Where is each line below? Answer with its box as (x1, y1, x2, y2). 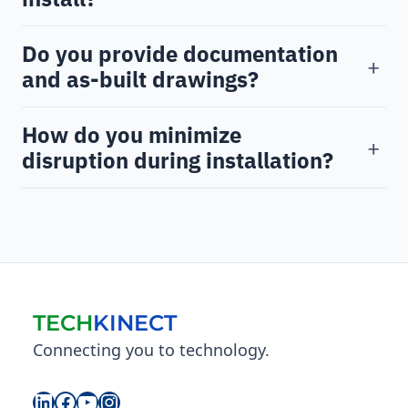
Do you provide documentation (22, 39, 338, 69)
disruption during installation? (22, 146, 333, 176)
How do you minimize (22, 120, 241, 150)
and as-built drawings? (22, 65, 259, 95)
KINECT (93, 310, 177, 337)
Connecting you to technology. (33, 339, 270, 362)
